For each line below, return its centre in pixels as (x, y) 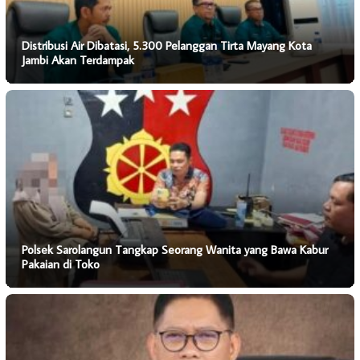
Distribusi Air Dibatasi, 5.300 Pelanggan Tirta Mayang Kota (167, 46)
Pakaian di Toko (61, 264)
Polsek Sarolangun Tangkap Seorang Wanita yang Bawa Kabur (175, 250)
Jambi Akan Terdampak (78, 60)
